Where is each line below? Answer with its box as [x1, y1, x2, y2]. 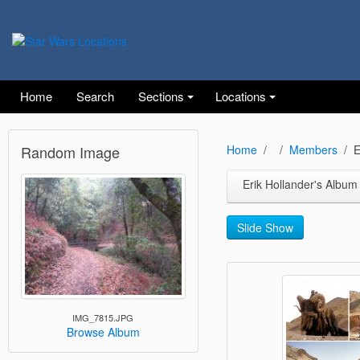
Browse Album [66, 324, 140, 341]
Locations [215, 88, 266, 104]
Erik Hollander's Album [242, 176, 358, 193]
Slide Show [236, 219, 293, 235]
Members [288, 141, 337, 157]
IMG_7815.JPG [72, 311, 134, 325]
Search [76, 88, 114, 104]
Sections [138, 88, 184, 104]
